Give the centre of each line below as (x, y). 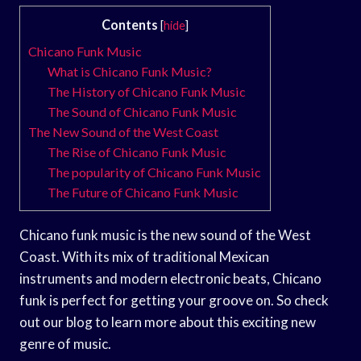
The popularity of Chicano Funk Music (155, 172)
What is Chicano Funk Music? (130, 71)
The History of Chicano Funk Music (147, 91)
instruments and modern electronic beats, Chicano (170, 278)
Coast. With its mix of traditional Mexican (144, 256)
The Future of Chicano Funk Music (143, 192)
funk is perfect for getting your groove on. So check (174, 300)
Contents (130, 24)
